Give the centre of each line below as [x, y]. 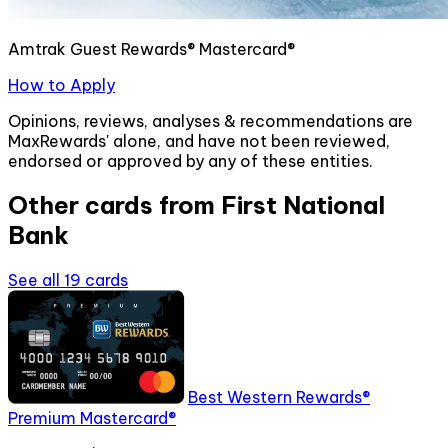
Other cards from [114, 205]
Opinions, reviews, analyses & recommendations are [210, 120]
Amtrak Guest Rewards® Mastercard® [151, 48]
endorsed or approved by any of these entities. [190, 160]
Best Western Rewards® [279, 397]
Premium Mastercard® [92, 417]
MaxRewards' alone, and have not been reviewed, [199, 140]
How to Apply [61, 84]
